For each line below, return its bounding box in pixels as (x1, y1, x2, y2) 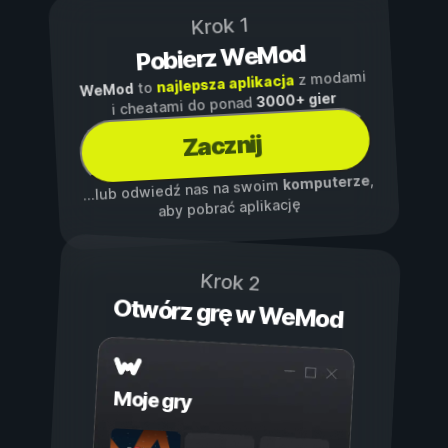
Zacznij (181, 129, 262, 163)
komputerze (281, 171, 370, 194)
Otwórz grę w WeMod (112, 293, 344, 335)
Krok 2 (198, 269, 261, 297)
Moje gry (112, 386, 193, 415)
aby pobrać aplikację (157, 195, 301, 221)
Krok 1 (189, 13, 250, 41)
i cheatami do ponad (110, 93, 257, 119)
